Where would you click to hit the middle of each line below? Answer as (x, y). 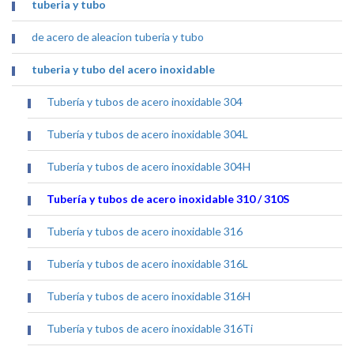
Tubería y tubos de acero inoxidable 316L (147, 264)
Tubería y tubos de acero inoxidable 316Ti (149, 329)
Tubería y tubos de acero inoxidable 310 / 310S (168, 199)
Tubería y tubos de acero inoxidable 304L (147, 134)
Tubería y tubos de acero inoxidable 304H (148, 167)
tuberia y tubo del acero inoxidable (124, 70)
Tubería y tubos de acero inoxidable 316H (148, 296)
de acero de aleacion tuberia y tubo (118, 37)
